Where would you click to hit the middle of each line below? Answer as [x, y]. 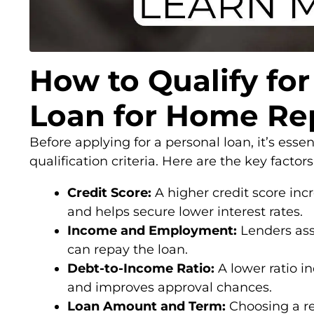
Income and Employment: [152, 230]
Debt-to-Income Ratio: [141, 268]
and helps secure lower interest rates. [185, 211]
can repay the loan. [128, 249]
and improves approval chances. [170, 287]
